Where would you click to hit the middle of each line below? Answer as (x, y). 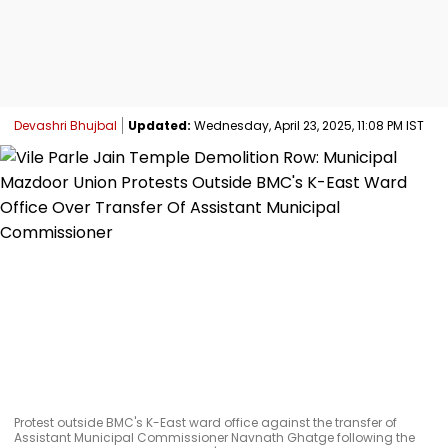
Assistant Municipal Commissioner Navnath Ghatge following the (214, 437)
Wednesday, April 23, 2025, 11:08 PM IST (307, 125)
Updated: (159, 125)
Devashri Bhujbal (65, 125)
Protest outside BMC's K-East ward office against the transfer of (205, 422)
